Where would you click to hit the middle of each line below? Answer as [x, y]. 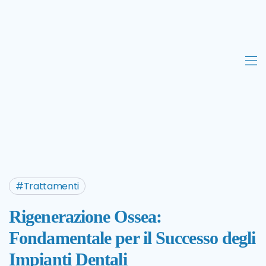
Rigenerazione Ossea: [85, 216]
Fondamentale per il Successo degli [132, 238]
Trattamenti [51, 186]
